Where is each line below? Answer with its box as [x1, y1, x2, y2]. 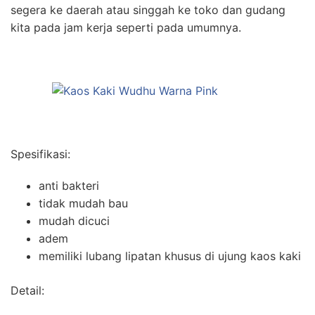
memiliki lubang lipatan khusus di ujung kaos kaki [39, 248, 301, 263]
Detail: [11, 283, 44, 297]
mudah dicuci [39, 213, 110, 228]
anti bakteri [39, 178, 99, 193]
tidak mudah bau [39, 195, 128, 210]
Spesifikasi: [11, 146, 70, 161]
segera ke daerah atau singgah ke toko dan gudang [11, 2, 285, 17]
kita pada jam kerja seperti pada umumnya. [11, 20, 241, 34]
